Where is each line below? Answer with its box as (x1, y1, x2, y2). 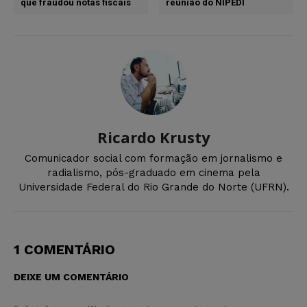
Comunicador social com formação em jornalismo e (25, 152, 282, 165)
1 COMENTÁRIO (14, 241, 115, 258)
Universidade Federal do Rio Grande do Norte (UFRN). (18, 181, 289, 194)
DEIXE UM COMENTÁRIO (14, 271, 129, 283)
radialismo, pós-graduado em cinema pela (47, 167, 260, 180)
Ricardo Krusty (97, 127, 210, 148)
